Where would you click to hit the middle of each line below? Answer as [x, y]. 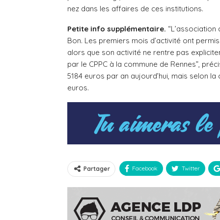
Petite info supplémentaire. [117, 28]
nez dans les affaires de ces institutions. [135, 8]
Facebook [145, 168]
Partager [97, 169]
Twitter [191, 168]
